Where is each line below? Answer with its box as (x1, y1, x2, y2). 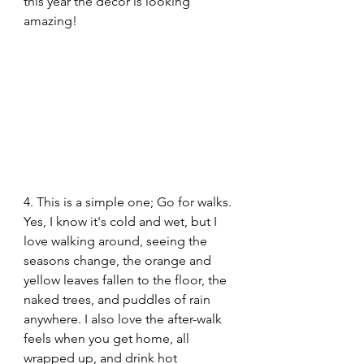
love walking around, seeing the (24, 233, 210, 249)
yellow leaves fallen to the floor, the (24, 272, 230, 288)
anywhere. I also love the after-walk (24, 311, 225, 327)
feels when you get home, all (24, 331, 193, 347)
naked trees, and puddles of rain (24, 292, 214, 308)
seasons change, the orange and (24, 253, 214, 269)
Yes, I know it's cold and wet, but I (24, 214, 220, 230)
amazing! (24, 13, 77, 29)
